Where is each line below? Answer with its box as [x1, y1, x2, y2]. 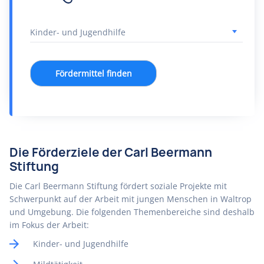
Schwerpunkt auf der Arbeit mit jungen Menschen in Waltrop [9, 193, 252, 204]
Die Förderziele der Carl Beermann [9, 144, 212, 160]
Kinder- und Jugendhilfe [33, 238, 128, 249]
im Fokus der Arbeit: [9, 219, 89, 230]
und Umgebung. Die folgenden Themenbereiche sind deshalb [9, 206, 255, 217]
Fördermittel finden [55, 68, 132, 79]
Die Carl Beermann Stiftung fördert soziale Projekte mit [9, 180, 227, 192]
